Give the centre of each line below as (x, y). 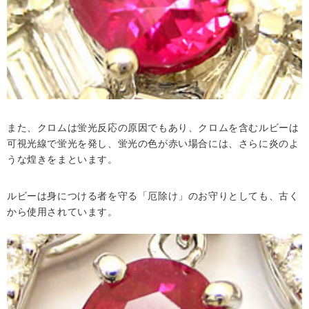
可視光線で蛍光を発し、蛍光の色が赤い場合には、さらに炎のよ (153, 144)
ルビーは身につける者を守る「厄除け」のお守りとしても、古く (153, 196)
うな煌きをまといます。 (62, 160)
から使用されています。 (62, 212)
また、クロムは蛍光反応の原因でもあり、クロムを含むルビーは (153, 128)
